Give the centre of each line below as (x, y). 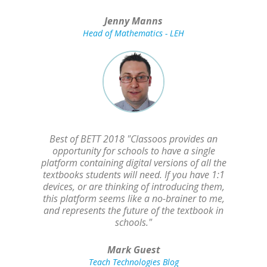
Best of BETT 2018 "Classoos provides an (133, 139)
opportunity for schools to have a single (133, 151)
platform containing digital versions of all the (133, 163)
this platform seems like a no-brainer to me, (133, 199)
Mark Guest (133, 250)
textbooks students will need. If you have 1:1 (133, 175)
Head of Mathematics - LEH (133, 33)
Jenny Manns (133, 21)
